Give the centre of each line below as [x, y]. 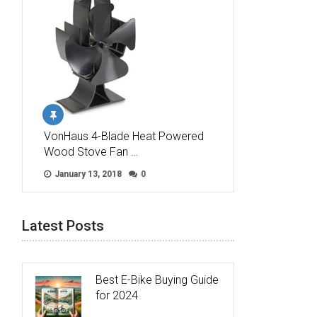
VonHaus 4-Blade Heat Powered [124, 137]
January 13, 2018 [87, 174]
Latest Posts [63, 226]
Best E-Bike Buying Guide [157, 280]
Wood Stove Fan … [91, 152]
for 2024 [117, 296]
